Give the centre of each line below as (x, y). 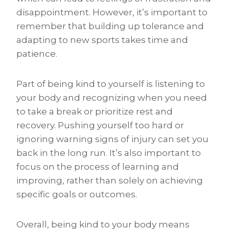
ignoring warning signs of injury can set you (112, 139)
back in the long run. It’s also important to (109, 153)
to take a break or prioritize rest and (95, 112)
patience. (37, 54)
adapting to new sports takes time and (102, 40)
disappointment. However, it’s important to (112, 13)
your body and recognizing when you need (112, 98)
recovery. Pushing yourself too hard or (100, 125)
